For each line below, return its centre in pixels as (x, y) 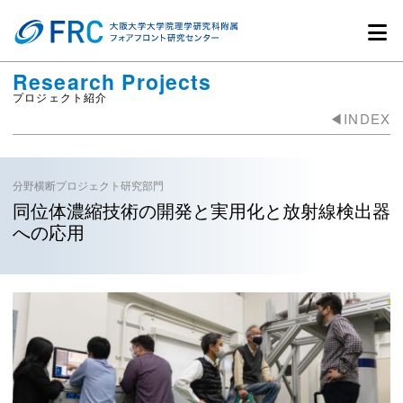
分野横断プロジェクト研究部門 (88, 185)
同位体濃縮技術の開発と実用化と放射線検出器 (201, 210)
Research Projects (112, 81)
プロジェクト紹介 (60, 97)
